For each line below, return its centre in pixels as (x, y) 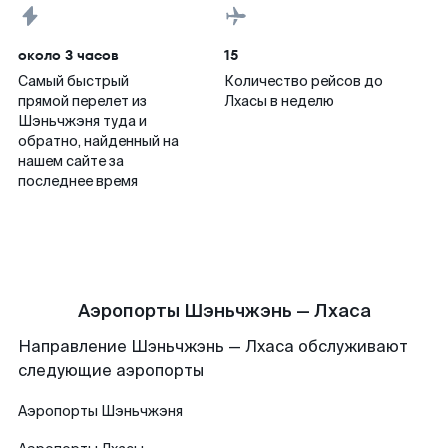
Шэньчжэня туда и (82, 121)
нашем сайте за (71, 161)
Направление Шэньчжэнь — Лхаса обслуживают (213, 346)
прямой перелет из (82, 101)
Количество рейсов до (303, 81)
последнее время (78, 181)
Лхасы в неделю (279, 101)
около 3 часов (68, 55)
